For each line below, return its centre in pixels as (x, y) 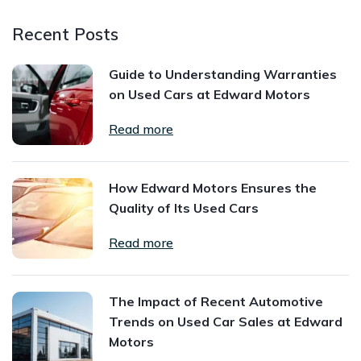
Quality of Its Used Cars (184, 208)
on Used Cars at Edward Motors (210, 94)
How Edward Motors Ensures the (213, 188)
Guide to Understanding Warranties (223, 74)
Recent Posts (65, 34)
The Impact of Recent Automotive (216, 301)
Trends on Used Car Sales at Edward (226, 322)
